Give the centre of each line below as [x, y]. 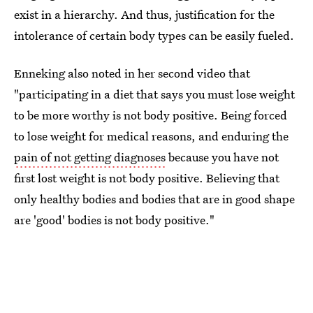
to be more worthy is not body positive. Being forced [151, 115]
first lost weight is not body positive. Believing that [147, 178]
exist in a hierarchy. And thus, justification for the [144, 14]
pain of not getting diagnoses [90, 157]
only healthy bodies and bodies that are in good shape [154, 199]
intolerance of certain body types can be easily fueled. [154, 35]
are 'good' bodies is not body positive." [114, 220]
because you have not [222, 157]
